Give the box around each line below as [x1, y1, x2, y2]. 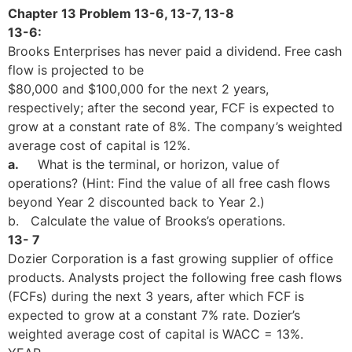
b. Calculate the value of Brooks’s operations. [8, 212, 285, 229]
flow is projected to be [8, 61, 144, 78]
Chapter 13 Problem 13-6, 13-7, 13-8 [8, 5, 234, 21]
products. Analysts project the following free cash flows [8, 269, 342, 285]
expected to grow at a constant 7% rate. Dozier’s [8, 306, 300, 323]
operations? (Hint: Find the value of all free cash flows [8, 174, 330, 191]
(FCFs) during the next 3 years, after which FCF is [8, 288, 304, 304]
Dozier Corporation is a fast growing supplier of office [8, 250, 333, 266]
